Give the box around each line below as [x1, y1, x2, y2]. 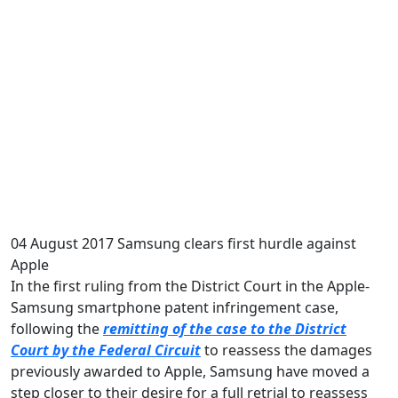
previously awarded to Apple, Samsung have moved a [11, 361, 370, 381]
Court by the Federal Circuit [11, 339, 201, 360]
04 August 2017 [11, 233, 114, 253]
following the [11, 318, 103, 338]
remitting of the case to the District [103, 318, 346, 338]
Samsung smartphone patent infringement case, [11, 297, 338, 317]
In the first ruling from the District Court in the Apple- [11, 275, 370, 296]
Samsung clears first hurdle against [117, 233, 356, 253]
